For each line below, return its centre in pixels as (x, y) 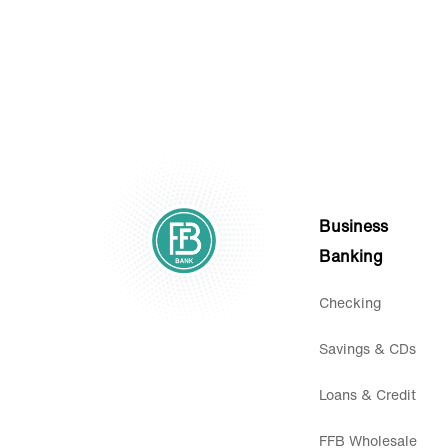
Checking (349, 302)
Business (353, 225)
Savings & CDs (367, 348)
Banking (350, 255)
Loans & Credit (367, 394)
